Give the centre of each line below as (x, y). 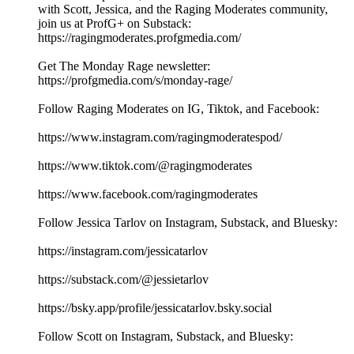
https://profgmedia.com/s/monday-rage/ (135, 81)
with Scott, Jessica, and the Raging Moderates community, (183, 9)
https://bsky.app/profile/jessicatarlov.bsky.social (155, 308)
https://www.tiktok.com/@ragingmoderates (145, 166)
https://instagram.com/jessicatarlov (123, 251)
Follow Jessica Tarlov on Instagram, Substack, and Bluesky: (188, 223)
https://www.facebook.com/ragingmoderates (148, 194)
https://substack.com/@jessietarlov (123, 280)
